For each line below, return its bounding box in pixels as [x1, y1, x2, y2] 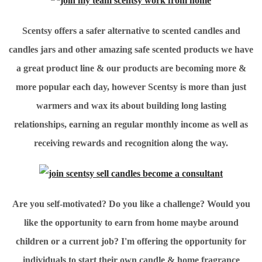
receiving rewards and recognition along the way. [34, 138, 228, 148]
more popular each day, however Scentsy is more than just [16, 82, 246, 92]
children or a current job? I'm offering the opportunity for [16, 236, 246, 246]
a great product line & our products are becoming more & [16, 63, 246, 73]
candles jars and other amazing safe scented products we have [9, 44, 253, 54]
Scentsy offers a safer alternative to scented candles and [22, 26, 240, 36]
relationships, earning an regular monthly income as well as [14, 119, 248, 129]
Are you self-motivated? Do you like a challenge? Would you [12, 199, 250, 209]
